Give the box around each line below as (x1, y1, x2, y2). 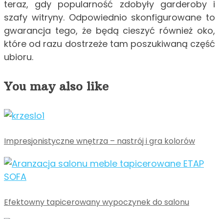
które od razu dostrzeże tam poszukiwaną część (4, 37, 215, 50)
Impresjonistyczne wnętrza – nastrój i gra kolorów (4, 135, 195, 147)
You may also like (4, 79, 109, 94)
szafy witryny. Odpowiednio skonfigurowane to (4, 11, 215, 23)
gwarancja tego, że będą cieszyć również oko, (4, 24, 215, 37)
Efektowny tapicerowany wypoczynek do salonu (4, 197, 189, 208)
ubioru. (4, 50, 33, 63)
